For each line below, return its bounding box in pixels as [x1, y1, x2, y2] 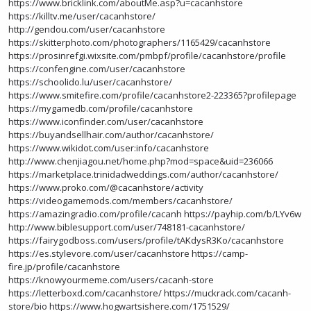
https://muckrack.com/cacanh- [164, 287, 291, 299]
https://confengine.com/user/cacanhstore [8, 62, 185, 75]
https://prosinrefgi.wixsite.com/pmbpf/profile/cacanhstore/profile [8, 49, 286, 62]
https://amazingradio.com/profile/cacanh [8, 208, 182, 220]
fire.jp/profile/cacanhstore [8, 260, 120, 273]
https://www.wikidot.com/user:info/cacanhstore [8, 142, 209, 154]
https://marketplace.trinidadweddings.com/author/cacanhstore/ [8, 168, 278, 180]
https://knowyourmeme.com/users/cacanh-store [8, 274, 214, 286]
